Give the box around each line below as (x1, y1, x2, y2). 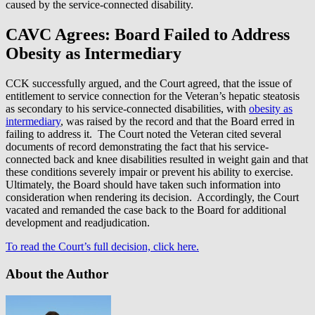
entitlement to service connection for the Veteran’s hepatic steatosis (6, 90, 300, 103)
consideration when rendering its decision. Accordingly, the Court (6, 191, 299, 204)
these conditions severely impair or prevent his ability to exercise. (6, 166, 296, 179)
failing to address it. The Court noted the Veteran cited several (6, 128, 281, 141)
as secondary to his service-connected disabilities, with (6, 103, 249, 115)
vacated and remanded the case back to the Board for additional (6, 204, 286, 217)
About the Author (6, 266, 108, 281)
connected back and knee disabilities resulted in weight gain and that (6, 153, 308, 166)
